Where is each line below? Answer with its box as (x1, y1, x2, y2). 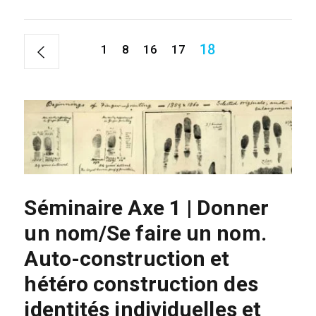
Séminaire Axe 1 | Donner (24, 195, 269, 221)
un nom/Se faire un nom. (24, 221, 267, 246)
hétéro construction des (24, 272, 258, 297)
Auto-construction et (24, 246, 230, 272)
